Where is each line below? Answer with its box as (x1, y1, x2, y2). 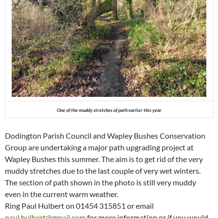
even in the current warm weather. (5, 189, 118, 199)
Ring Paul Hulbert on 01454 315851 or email (5, 201, 154, 211)
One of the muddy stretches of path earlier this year (56, 107, 162, 113)
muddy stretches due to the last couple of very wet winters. (5, 166, 200, 176)
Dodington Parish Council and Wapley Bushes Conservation (5, 131, 205, 141)
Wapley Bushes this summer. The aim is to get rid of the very (5, 154, 203, 164)
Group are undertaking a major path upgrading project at (5, 143, 194, 152)
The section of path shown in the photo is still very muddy (5, 178, 196, 187)
